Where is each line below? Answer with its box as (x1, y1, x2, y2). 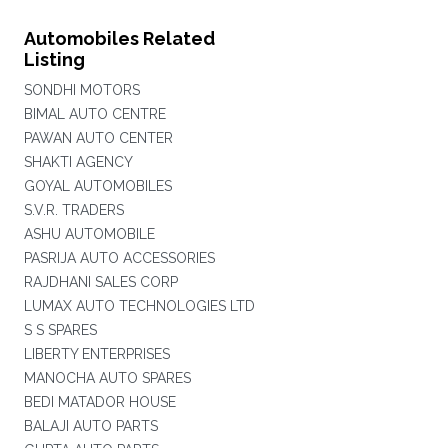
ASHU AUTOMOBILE (23, 226, 155, 242)
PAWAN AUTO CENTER (23, 130, 173, 146)
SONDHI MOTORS (23, 82, 140, 98)
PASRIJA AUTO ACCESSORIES (23, 250, 215, 266)
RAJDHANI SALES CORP (23, 274, 178, 290)
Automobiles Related (23, 28, 215, 49)
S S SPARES (23, 322, 97, 338)
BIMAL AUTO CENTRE (23, 106, 166, 122)
